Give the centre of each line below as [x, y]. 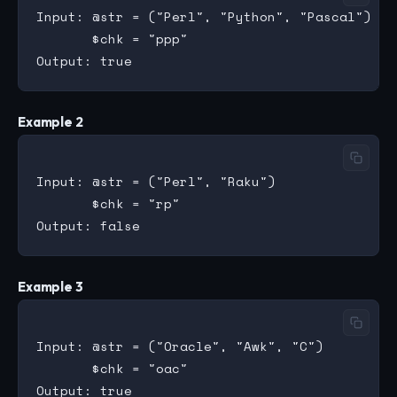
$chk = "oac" [112, 368]
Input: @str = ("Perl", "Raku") [156, 181]
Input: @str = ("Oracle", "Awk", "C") [180, 346]
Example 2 [51, 122]
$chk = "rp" [108, 203]
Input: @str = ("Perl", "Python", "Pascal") [204, 16]
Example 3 [51, 287]
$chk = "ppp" [112, 38]
